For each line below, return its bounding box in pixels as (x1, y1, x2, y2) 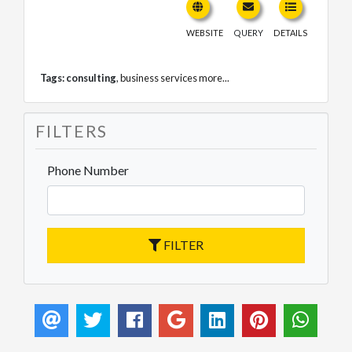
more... (199, 71, 229, 84)
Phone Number (46, 162, 129, 178)
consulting (66, 71, 116, 84)
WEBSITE (186, 27, 223, 38)
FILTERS (35, 120, 108, 141)
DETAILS (273, 27, 308, 38)
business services (120, 71, 197, 84)
